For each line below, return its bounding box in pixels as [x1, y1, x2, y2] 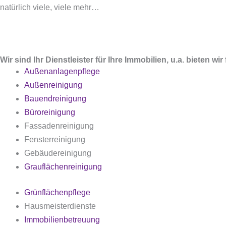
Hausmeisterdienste [24, 202, 96, 210]
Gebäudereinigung [24, 149, 91, 157]
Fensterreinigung [24, 135, 85, 144]
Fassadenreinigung [24, 122, 94, 130]
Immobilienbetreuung [24, 215, 100, 224]
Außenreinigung [24, 81, 82, 89]
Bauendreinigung [24, 94, 86, 103]
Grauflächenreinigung [24, 162, 102, 171]
